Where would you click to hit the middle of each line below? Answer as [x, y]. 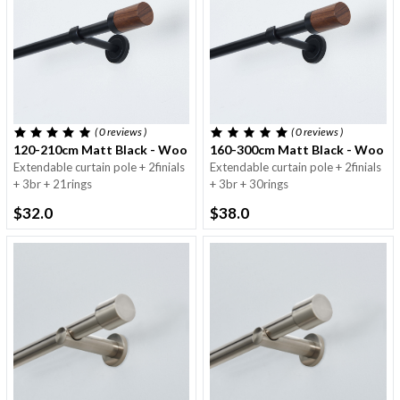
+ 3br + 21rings [53, 183]
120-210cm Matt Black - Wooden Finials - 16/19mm [165, 149]
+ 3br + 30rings [250, 183]
